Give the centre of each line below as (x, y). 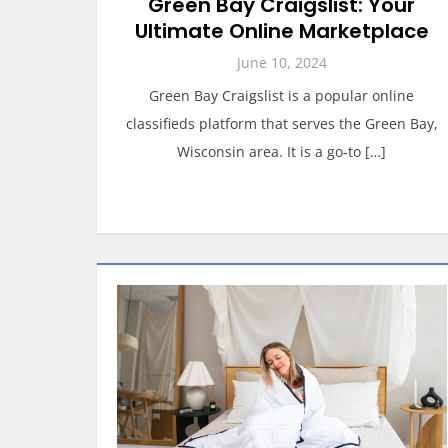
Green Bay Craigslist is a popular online (282, 95)
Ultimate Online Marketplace (281, 31)
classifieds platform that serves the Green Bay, (281, 123)
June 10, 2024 (281, 62)
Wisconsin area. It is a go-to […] (282, 151)
